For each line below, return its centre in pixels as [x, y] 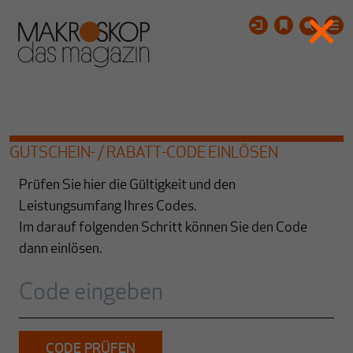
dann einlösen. [60, 249]
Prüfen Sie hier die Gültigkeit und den [127, 186]
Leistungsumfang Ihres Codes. [108, 207]
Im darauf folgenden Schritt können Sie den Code [163, 228]
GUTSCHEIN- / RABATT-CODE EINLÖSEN [144, 154]
